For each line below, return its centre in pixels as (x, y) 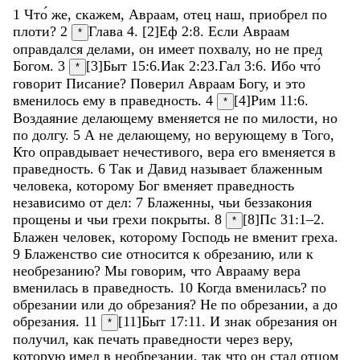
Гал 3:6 (241, 65)
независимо (51, 202)
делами (109, 49)
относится (160, 254)
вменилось (48, 100)
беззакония (278, 202)
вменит (277, 237)
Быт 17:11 (172, 321)
